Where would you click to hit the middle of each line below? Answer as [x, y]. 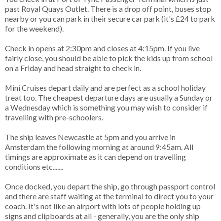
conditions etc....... [35, 166]
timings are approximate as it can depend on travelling [95, 156]
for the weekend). [35, 28]
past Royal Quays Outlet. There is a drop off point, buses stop [108, 8]
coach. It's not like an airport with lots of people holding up [103, 206]
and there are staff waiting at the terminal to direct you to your [109, 196]
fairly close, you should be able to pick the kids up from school [109, 58]
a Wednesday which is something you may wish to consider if [106, 107]
